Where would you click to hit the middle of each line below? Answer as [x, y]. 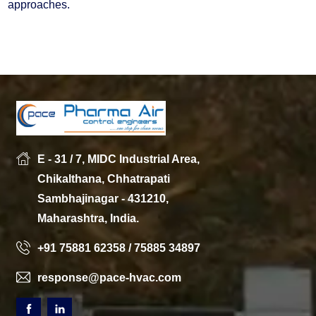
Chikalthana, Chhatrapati [104, 178]
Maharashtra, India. [89, 218]
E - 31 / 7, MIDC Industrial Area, [119, 159]
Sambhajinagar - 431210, [103, 198]
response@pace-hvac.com [110, 277]
